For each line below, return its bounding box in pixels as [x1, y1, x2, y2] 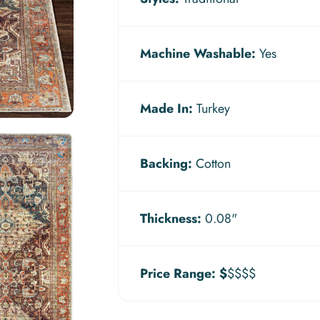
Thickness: [140, 209, 202, 228]
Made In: [140, 99, 194, 118]
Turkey [193, 99, 231, 118]
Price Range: [140, 264, 216, 283]
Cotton [192, 154, 231, 173]
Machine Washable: [140, 44, 256, 63]
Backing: [140, 154, 193, 173]
